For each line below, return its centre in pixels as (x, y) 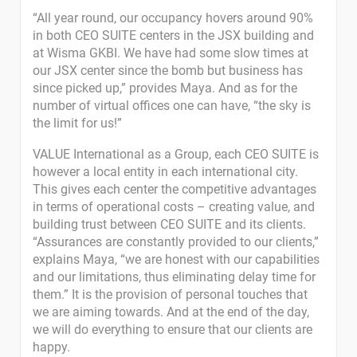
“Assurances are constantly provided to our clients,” (176, 242)
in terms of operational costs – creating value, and (174, 207)
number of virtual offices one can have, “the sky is (172, 106)
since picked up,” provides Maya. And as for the (165, 88)
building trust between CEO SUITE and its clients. (169, 224)
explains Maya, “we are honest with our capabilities (176, 259)
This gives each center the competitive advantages (175, 189)
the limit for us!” (77, 123)
